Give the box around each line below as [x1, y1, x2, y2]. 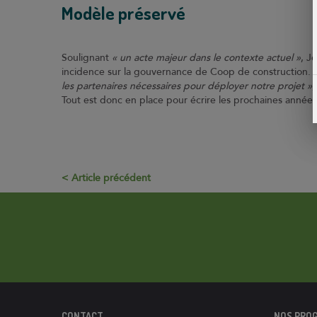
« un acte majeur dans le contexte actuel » [112, 52, 301, 64]
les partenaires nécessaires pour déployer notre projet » [62, 80, 312, 92]
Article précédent [71, 172, 151, 184]
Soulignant [62, 52, 112, 64]
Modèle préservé [62, 1, 185, 24]
